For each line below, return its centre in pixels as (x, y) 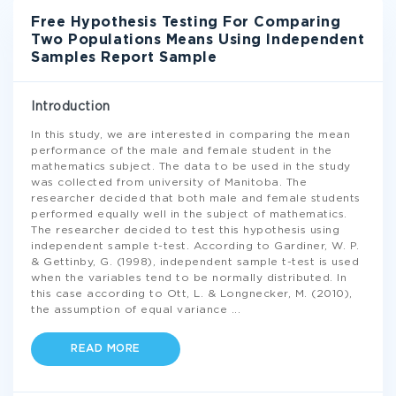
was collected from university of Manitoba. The (169, 183)
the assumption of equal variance (131, 310)
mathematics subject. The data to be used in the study (191, 167)
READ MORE (106, 349)
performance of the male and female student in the (182, 151)
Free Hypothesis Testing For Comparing (186, 23)
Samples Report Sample (124, 58)
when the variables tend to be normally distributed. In (189, 278)
